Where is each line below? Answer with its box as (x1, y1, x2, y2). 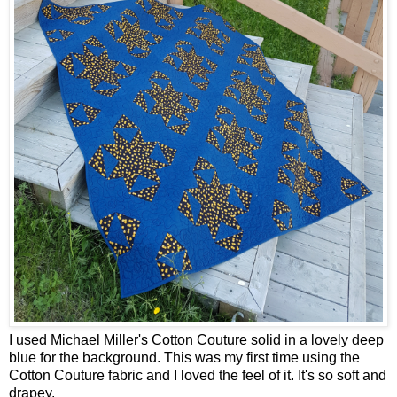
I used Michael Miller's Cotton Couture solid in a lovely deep (9, 332, 384, 348)
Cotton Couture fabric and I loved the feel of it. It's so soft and (9, 368, 386, 384)
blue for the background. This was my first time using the (9, 350, 360, 366)
